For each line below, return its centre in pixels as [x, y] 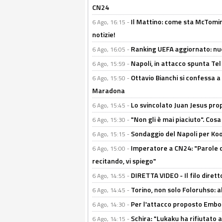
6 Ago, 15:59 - [111, 64]
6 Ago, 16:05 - [111, 49]
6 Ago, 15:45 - [111, 105]
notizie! [104, 34]
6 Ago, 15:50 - [111, 78]
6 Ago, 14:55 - [111, 176]
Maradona [109, 90]
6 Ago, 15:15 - [111, 134]
